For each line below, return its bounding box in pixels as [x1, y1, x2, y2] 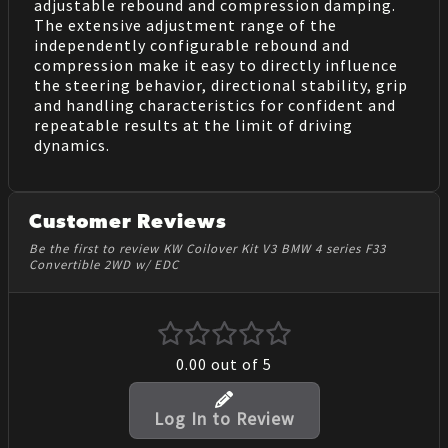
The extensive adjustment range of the [33, 15, 337, 36]
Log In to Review [153, 408, 295, 431]
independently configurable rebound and [33, 35, 350, 56]
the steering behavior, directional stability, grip [33, 75, 408, 96]
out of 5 [207, 353, 272, 374]
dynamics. [33, 135, 110, 156]
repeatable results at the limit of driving [33, 115, 353, 136]
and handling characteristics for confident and [33, 95, 396, 116]
